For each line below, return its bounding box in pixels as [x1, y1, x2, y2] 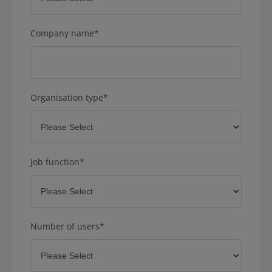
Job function [30, 155, 80, 168]
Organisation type [30, 91, 103, 103]
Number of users [30, 220, 100, 232]
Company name [30, 27, 94, 39]
